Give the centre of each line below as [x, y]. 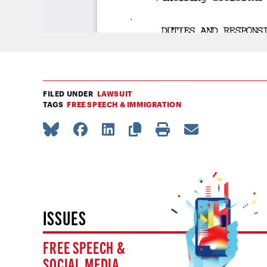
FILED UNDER [68, 94]
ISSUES [65, 217]
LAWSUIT [114, 94]
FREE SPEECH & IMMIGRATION [124, 105]
